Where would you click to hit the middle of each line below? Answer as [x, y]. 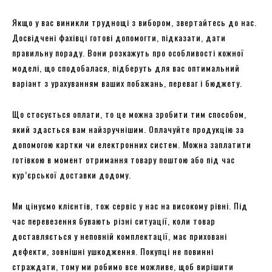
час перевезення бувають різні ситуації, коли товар [114, 220]
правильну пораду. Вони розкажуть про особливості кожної [128, 52]
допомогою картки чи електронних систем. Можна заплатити [132, 144]
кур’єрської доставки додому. [72, 174]
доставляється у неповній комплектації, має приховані [120, 236]
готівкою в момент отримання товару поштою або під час [124, 159]
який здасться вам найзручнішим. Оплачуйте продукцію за [128, 129]
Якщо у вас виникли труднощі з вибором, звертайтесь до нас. [134, 22]
